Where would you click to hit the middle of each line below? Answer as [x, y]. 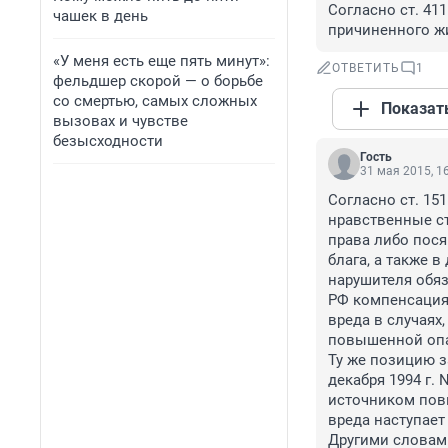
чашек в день [100, 16]
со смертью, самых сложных [155, 101]
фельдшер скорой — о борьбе [158, 81]
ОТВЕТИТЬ [366, 68]
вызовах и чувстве [120, 121]
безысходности [108, 141]
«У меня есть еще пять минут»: [161, 61]
